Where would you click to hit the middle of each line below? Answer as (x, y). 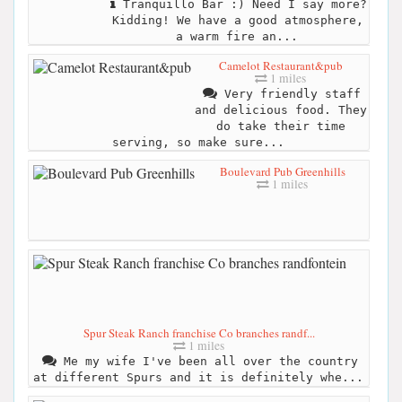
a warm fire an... (237, 36)
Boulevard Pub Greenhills (282, 171)
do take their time (280, 126)
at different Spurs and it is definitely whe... (198, 377)
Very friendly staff (288, 93)
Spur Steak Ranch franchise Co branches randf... (199, 332)
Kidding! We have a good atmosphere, (238, 20)
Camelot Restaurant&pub (280, 65)
